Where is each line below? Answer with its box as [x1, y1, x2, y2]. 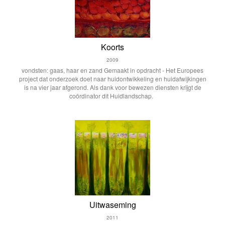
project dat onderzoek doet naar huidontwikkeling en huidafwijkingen [19, 74, 206, 83]
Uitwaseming [89, 199, 136, 210]
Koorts [101, 41, 124, 53]
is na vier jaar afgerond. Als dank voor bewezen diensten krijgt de [24, 83, 201, 91]
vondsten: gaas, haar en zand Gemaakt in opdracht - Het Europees [22, 66, 203, 74]
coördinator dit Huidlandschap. [69, 91, 156, 100]
